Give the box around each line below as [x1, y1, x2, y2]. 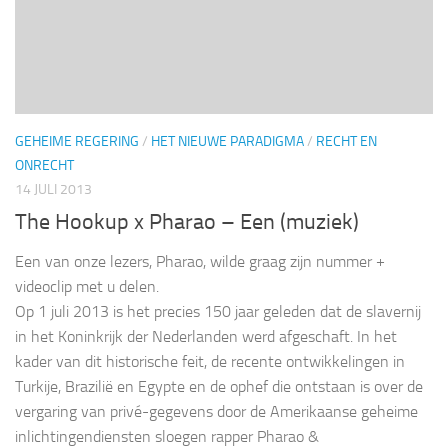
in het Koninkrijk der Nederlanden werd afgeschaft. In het [15, 326, 397, 346]
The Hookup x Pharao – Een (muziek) [15, 208, 359, 235]
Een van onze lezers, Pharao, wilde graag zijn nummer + [15, 251, 385, 271]
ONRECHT [15, 156, 74, 174]
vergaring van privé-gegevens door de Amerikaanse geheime [15, 401, 418, 421]
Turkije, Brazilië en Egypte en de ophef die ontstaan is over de [15, 376, 423, 396]
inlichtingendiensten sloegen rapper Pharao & [15, 426, 319, 446]
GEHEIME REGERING [15, 132, 139, 150]
